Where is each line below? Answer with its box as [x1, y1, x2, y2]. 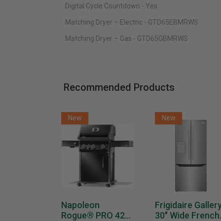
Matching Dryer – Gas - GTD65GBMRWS [65, 35, 188, 43]
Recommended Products [63, 81, 175, 94]
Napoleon [61, 200, 100, 211]
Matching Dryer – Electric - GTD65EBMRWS [65, 18, 198, 27]
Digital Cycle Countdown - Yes [65, 2, 157, 10]
